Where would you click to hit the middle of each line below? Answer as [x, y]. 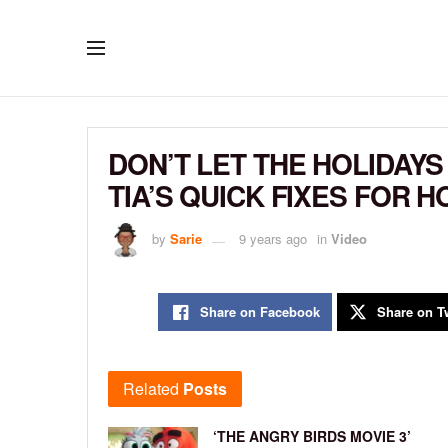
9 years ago [273, 239]
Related [151, 389]
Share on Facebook [260, 312]
